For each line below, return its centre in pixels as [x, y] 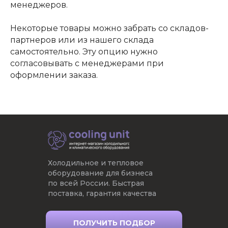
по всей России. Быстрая [96, 183]
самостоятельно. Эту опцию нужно [84, 52]
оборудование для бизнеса [100, 173]
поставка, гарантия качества [102, 194]
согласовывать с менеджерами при [87, 64]
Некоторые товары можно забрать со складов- [109, 28]
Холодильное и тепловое [96, 163]
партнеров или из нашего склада [82, 40]
